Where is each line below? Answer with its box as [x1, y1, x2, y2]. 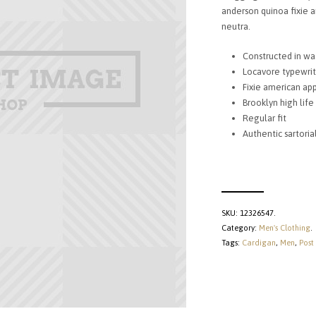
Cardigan [242, 238, 276, 247]
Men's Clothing [259, 224, 310, 232]
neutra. [221, 21, 250, 32]
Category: [221, 224, 259, 232]
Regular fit [243, 113, 286, 123]
